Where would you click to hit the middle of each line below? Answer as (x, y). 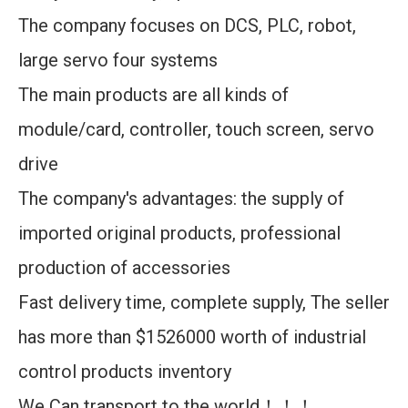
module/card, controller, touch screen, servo (196, 129)
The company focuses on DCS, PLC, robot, (187, 25)
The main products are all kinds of (153, 95)
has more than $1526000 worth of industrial (192, 337)
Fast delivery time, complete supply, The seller (204, 302)
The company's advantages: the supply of (181, 199)
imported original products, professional (179, 233)
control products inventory (125, 372)
